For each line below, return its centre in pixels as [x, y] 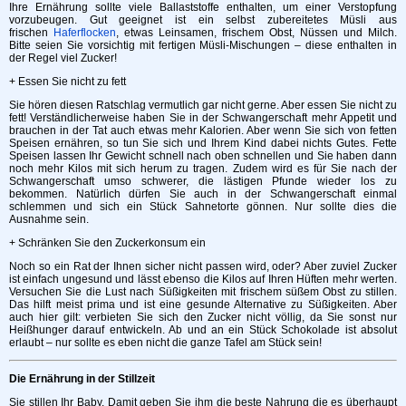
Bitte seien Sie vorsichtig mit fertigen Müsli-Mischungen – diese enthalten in [203, 45]
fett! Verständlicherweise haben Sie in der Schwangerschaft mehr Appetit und [203, 117]
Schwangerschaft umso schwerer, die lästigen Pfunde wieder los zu [203, 181]
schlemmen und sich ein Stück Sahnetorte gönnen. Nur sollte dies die [203, 206]
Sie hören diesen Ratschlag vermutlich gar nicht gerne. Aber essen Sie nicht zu [203, 105]
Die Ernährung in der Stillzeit [82, 378]
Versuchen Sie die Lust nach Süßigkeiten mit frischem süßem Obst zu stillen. [203, 291]
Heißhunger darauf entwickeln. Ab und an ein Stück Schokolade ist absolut [203, 329]
